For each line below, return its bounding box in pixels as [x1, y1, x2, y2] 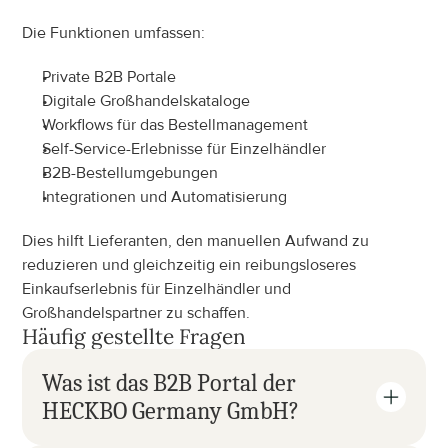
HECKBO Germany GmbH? [42, 397, 300, 425]
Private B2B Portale [42, 67, 177, 87]
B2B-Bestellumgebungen [42, 163, 219, 183]
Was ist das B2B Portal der [42, 369, 297, 397]
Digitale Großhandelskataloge [42, 91, 251, 111]
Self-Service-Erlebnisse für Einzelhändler [42, 139, 327, 159]
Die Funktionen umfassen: [22, 23, 206, 43]
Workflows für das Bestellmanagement [42, 115, 309, 135]
